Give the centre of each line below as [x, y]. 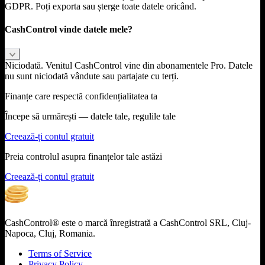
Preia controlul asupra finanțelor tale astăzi [83, 156]
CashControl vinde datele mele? [69, 30]
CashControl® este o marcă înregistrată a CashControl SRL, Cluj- [128, 222]
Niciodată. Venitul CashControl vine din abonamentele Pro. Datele [129, 65]
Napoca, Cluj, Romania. [50, 233]
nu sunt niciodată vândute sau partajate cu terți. [92, 76]
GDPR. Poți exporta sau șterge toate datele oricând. [101, 7]
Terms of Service [60, 253]
